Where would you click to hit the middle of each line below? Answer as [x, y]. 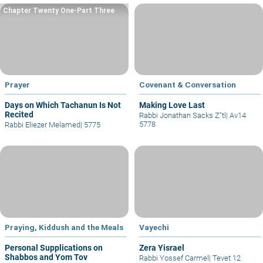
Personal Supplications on [54, 247]
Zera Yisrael [162, 247]
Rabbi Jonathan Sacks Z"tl [183, 116]
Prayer [17, 85]
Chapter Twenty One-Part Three [59, 10]
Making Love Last [172, 105]
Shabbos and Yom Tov [46, 257]
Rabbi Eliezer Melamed [43, 125]
